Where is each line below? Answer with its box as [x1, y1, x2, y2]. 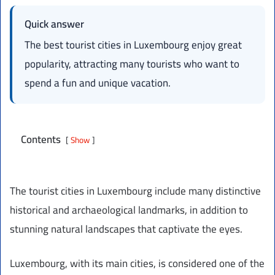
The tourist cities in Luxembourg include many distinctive [10, 180, 261, 201]
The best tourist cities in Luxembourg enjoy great [25, 34, 242, 55]
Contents [21, 129, 61, 149]
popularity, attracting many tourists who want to [25, 53, 239, 74]
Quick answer [25, 14, 84, 34]
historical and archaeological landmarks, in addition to [10, 199, 248, 220]
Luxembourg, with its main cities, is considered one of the [10, 253, 265, 273]
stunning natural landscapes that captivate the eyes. [10, 219, 242, 239]
